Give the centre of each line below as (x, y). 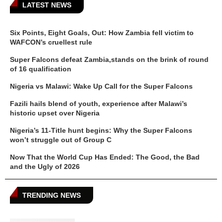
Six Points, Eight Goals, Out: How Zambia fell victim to (102, 32)
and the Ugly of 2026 (45, 166)
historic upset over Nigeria (55, 113)
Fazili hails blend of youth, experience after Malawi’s (99, 103)
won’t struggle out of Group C (61, 139)
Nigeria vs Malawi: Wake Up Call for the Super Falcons (101, 86)
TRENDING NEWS (52, 195)
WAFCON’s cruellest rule (51, 42)
